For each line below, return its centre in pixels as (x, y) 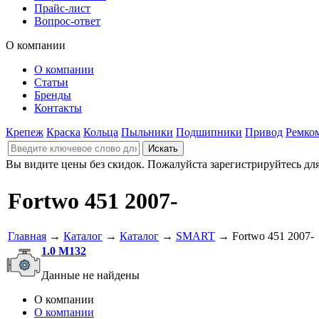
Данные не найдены (90, 275)
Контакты (58, 108)
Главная (27, 236)
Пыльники (147, 132)
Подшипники (209, 132)
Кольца (101, 132)
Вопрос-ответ (67, 21)
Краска (63, 132)
